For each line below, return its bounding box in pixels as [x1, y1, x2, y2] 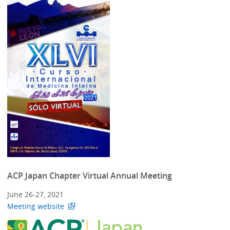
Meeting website [7, 201, 65, 211]
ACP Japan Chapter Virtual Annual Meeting [7, 170, 172, 182]
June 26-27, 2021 [7, 189, 64, 199]
